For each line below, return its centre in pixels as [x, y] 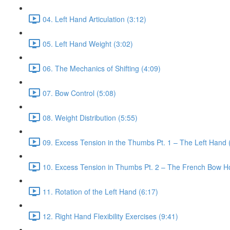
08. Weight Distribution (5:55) [90, 117]
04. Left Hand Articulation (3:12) [94, 19]
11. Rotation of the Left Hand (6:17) [100, 191]
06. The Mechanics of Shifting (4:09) [102, 68]
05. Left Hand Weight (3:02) [88, 43]
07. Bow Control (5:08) [79, 93]
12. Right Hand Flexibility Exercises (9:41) [110, 216]
